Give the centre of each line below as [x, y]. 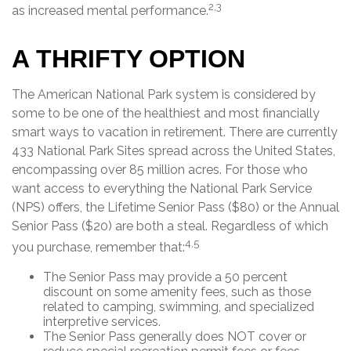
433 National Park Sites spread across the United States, [174, 150]
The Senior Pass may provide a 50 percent [165, 277]
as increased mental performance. [110, 11]
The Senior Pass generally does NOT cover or [175, 336]
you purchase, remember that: [98, 247]
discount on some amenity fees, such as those [177, 291]
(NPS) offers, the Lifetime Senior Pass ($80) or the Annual [175, 207]
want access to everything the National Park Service [162, 188]
